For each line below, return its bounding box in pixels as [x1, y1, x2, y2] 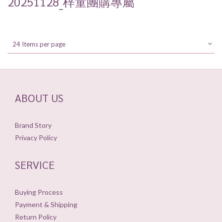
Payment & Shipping [15, 200, 77, 209]
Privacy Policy [15, 133, 57, 142]
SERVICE [15, 157, 55, 171]
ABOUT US [15, 90, 63, 105]
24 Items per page [12, 40, 65, 48]
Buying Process [15, 187, 63, 196]
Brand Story [15, 120, 52, 129]
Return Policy [15, 212, 56, 221]
